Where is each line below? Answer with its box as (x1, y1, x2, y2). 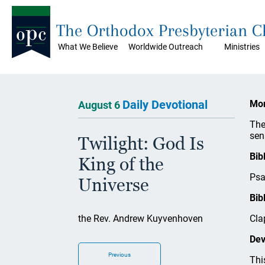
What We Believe (58, 42, 118, 51)
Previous (108, 251, 131, 258)
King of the (78, 154, 164, 174)
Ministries (224, 42, 260, 51)
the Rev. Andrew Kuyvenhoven (78, 213, 203, 224)
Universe (78, 174, 149, 195)
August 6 (78, 99, 122, 111)
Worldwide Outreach (128, 42, 203, 51)
